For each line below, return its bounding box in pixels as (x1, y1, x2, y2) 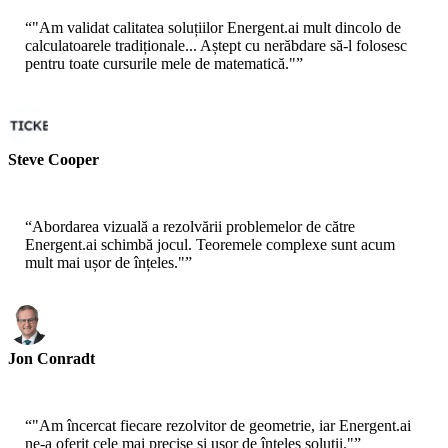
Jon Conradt (8, 350, 95, 368)
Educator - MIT (8, 368, 98, 384)
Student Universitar (8, 169, 118, 185)
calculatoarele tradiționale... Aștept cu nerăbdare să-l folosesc (25, 37, 407, 55)
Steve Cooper (8, 151, 99, 169)
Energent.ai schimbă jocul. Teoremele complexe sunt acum (25, 236, 395, 254)
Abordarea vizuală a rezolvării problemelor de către (32, 218, 355, 236)
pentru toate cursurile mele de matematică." (25, 55, 296, 73)
